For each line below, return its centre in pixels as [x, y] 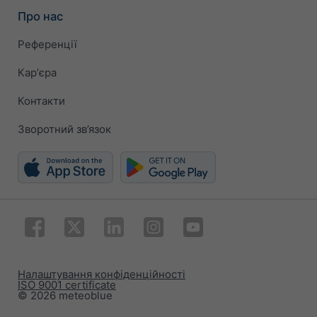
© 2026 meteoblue [65, 295]
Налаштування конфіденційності [102, 274]
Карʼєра [37, 73]
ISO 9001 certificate [67, 284]
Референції [47, 45]
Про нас [40, 16]
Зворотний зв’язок [64, 129]
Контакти [41, 101]
